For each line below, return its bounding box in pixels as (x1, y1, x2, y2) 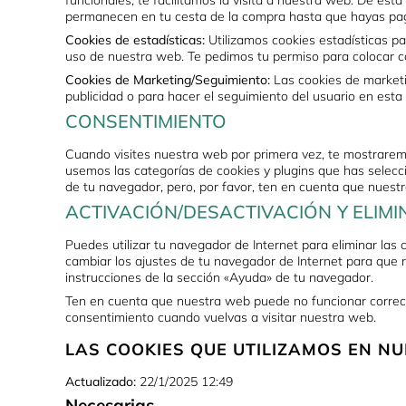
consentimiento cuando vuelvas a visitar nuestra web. (65, 309, 376, 326)
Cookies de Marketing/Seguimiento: (65, 72, 270, 89)
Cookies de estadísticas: (65, 32, 205, 49)
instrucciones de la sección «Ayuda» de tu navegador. (65, 269, 373, 286)
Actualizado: (65, 373, 136, 391)
